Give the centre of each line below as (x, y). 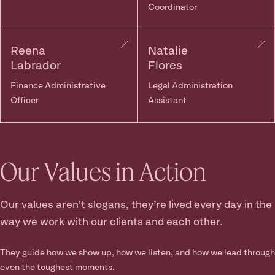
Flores (165, 66)
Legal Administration (190, 86)
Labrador (36, 66)
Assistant (167, 101)
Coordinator (172, 7)
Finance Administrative (58, 86)
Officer (25, 101)
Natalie (168, 51)
